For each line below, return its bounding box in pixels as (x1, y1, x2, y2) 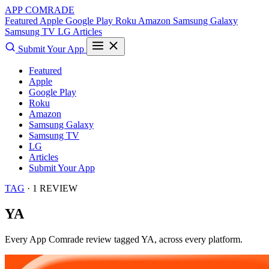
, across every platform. (154, 234, 243, 244)
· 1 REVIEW (25, 183, 77, 193)
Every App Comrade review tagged (5, 234, 141, 244)
